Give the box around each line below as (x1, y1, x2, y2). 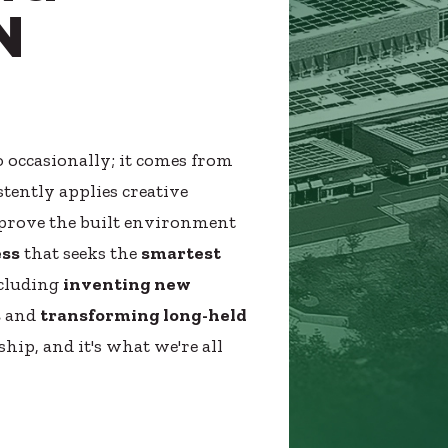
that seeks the (20, 242, 142, 264)
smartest (141, 242, 222, 264)
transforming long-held (40, 304, 248, 326)
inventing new (63, 273, 192, 295)
